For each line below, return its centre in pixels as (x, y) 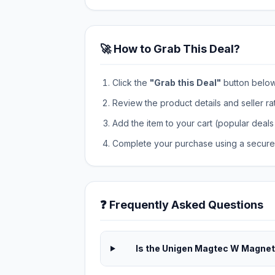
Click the (131, 83)
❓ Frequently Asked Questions (182, 205)
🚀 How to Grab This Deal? (170, 49)
